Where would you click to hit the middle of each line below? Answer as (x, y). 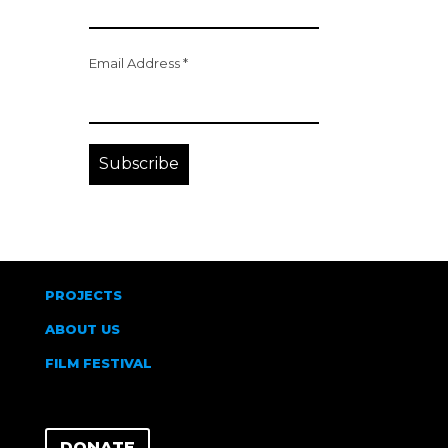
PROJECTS (83, 295)
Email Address (136, 63)
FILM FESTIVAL (98, 363)
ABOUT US (82, 329)
